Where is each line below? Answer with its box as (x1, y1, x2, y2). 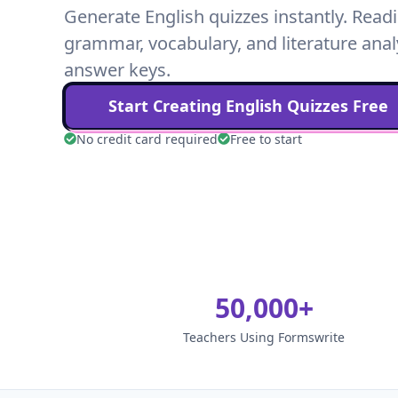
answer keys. (64, 57, 171, 82)
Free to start (230, 130, 302, 147)
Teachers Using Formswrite (183, 329, 345, 346)
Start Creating (108, 95, 226, 116)
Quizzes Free (283, 95, 388, 116)
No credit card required (76, 130, 218, 147)
